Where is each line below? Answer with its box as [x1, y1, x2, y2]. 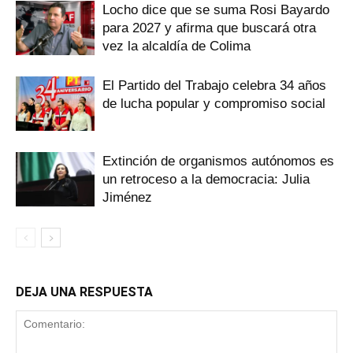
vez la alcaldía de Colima [102, 38, 251, 54]
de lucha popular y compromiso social [102, 95, 325, 111]
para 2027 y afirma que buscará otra [102, 20, 316, 35]
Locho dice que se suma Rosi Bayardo [102, 2, 329, 17]
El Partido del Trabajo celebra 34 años [102, 77, 326, 93]
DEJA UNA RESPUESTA [16, 284, 153, 299]
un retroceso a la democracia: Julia [102, 171, 310, 187]
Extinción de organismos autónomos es [102, 153, 334, 169]
